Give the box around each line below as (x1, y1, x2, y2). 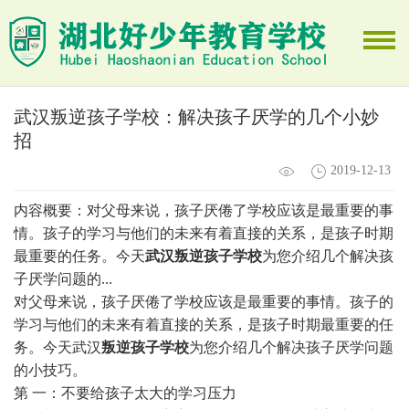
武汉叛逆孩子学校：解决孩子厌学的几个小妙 (14, 107, 379, 127)
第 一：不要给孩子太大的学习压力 (14, 384, 236, 401)
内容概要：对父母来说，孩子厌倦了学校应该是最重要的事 (14, 202, 393, 218)
